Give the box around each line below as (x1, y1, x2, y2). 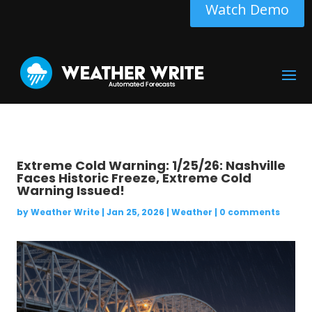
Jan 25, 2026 (106, 206, 164, 218)
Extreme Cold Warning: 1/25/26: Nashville (16, 157, 286, 174)
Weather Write (30, 206, 100, 218)
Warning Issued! (16, 182, 125, 199)
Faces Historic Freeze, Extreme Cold (16, 169, 251, 187)
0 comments (219, 206, 280, 218)
